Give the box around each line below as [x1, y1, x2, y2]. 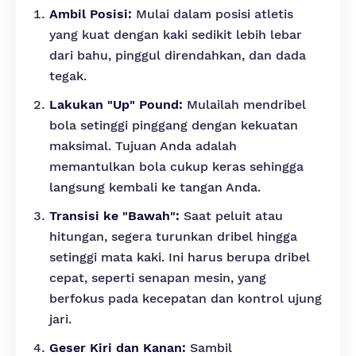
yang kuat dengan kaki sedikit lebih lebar [49, 27, 302, 42]
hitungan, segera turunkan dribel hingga [49, 229, 297, 244]
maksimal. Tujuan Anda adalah [49, 138, 237, 153]
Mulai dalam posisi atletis [132, 6, 293, 21]
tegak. [49, 68, 87, 83]
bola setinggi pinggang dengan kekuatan [49, 118, 298, 133]
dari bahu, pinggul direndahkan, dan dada [49, 48, 306, 63]
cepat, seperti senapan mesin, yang [49, 270, 266, 285]
